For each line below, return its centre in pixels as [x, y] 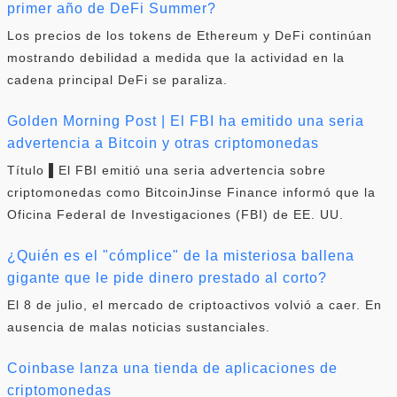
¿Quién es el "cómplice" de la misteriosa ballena [181, 255]
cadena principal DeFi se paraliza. [117, 79]
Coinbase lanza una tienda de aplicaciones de [172, 368]
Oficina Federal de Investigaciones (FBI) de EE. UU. [175, 214]
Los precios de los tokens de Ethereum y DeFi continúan [190, 35]
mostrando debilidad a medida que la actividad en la [176, 57]
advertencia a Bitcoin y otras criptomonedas [163, 143]
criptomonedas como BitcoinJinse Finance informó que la [191, 192]
